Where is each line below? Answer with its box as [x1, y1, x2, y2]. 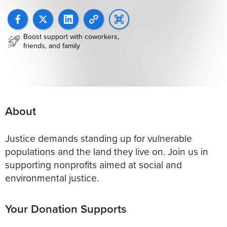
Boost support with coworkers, [23, 31, 119, 42]
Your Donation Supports [5, 200, 127, 217]
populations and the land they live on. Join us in [5, 144, 208, 158]
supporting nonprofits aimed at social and [5, 157, 182, 171]
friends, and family [23, 41, 80, 51]
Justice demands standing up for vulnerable [5, 131, 192, 145]
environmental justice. [5, 170, 99, 184]
